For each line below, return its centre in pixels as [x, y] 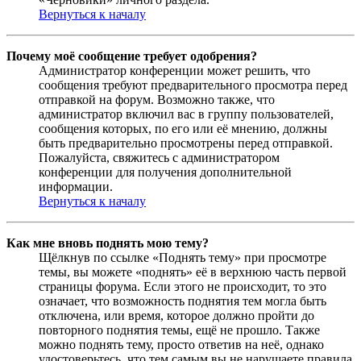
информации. [76, 186]
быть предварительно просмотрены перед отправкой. [186, 143]
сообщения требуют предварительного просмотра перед [193, 85]
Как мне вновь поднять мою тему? [108, 243]
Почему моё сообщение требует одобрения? [132, 56]
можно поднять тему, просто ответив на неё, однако [181, 344]
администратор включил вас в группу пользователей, [186, 114]
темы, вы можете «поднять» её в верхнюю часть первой [193, 272]
